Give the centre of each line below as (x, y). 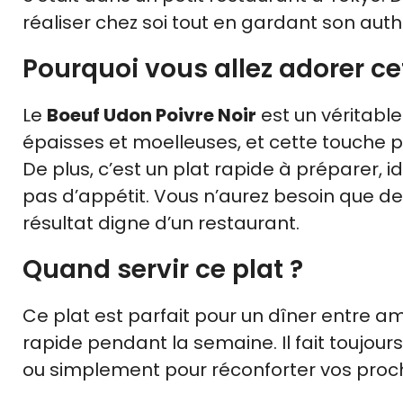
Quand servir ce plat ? (163, 270)
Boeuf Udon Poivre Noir (152, 116)
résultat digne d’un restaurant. (161, 224)
